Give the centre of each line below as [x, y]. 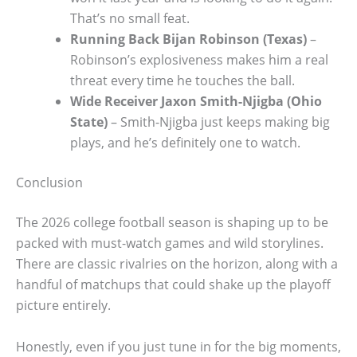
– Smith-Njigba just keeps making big [219, 122]
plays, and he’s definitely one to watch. [185, 143]
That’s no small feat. [130, 19]
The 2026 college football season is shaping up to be [172, 223]
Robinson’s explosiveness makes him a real [199, 60]
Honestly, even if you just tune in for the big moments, [178, 346]
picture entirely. [63, 306]
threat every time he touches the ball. [182, 81]
